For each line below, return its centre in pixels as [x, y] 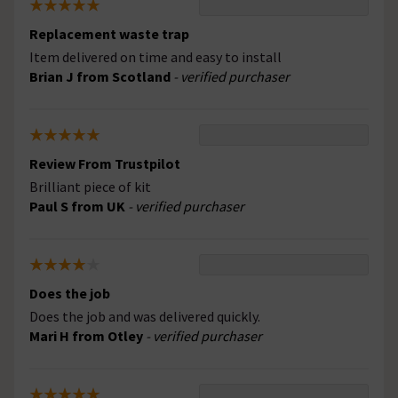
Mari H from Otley [88, 336]
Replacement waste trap [109, 34]
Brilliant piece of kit [90, 187]
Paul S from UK [79, 207]
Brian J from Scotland [101, 77]
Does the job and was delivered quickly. [145, 317]
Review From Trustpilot [105, 164]
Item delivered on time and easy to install [155, 57]
